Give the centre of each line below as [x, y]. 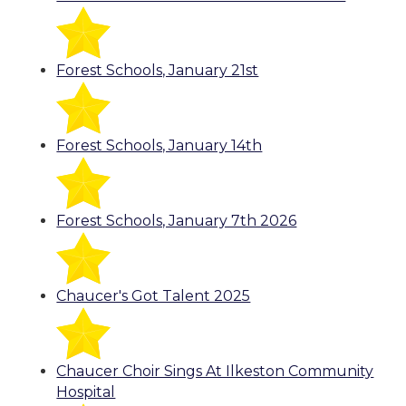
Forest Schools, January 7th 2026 [177, 221]
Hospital [86, 392]
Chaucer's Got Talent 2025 [154, 296]
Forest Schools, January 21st [158, 71]
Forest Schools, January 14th [159, 146]
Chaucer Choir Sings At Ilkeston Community [215, 372]
